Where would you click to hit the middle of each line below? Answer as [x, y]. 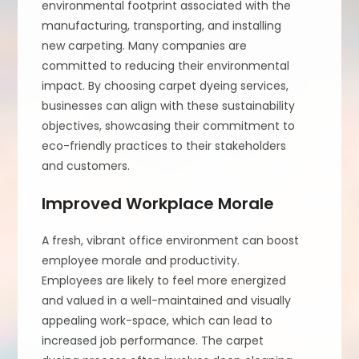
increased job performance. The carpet [153, 340]
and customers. [86, 165]
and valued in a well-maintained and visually [167, 300]
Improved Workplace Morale [158, 203]
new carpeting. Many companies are [145, 45]
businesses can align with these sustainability [169, 105]
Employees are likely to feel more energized [164, 280]
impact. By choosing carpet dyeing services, [165, 85]
